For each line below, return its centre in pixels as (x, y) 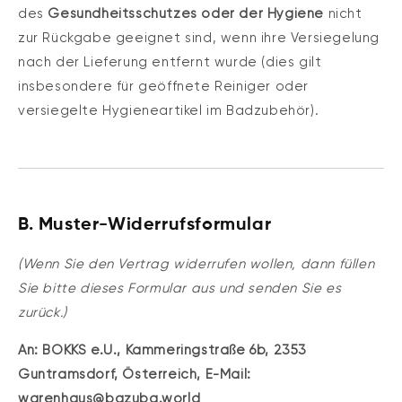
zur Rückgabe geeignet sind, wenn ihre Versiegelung (199, 38)
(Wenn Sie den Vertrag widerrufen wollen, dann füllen (197, 263)
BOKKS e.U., (82, 350)
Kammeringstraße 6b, (197, 350)
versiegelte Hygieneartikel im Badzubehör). (169, 111)
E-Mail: (228, 374)
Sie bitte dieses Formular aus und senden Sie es (180, 288)
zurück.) (43, 312)
